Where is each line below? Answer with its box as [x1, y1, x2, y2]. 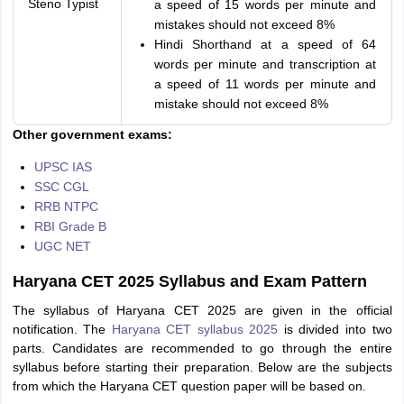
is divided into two [278, 322, 392, 337]
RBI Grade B [33, 219, 106, 234]
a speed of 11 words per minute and [153, 77, 377, 92]
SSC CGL [33, 179, 89, 195]
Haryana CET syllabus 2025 [111, 322, 279, 337]
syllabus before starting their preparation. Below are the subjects [12, 360, 392, 375]
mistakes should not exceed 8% [153, 17, 335, 32]
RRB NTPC [33, 199, 98, 215]
